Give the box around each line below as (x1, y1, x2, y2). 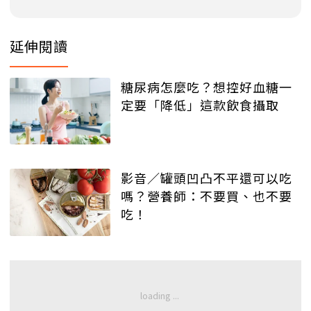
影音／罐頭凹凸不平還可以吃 (121, 169, 292, 187)
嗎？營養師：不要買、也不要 (121, 187, 292, 205)
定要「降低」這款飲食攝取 (121, 95, 279, 114)
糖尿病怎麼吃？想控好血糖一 (121, 77, 292, 96)
